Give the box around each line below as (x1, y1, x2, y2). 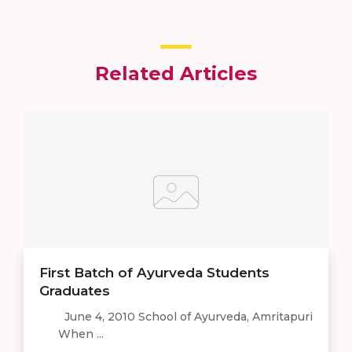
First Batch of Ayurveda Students (39, 264, 269, 280)
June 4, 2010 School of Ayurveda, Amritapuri (39, 309, 313, 324)
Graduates (39, 282, 110, 299)
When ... (39, 326, 104, 341)
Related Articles (95, 61, 257, 85)
